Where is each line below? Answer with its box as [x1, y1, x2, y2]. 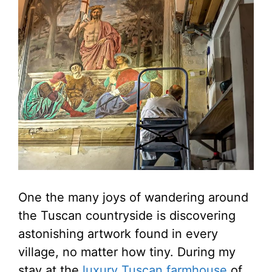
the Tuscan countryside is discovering [18, 208, 236, 223]
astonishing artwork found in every [18, 226, 218, 242]
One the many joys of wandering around [18, 190, 248, 205]
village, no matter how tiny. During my [18, 245, 236, 260]
